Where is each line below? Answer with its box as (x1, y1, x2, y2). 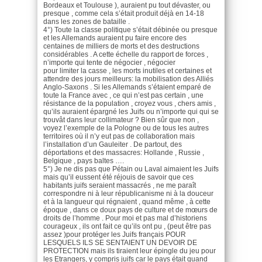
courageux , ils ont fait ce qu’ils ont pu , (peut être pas (43, 222, 211, 230)
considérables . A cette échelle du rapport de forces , (43, 50, 208, 58)
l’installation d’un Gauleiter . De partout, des (43, 140, 182, 149)
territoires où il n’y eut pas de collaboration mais (43, 132, 195, 140)
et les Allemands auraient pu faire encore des (43, 33, 187, 42)
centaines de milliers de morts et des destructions (43, 42, 199, 50)
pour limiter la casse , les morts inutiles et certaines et (43, 66, 212, 75)
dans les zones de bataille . (43, 17, 130, 26)
